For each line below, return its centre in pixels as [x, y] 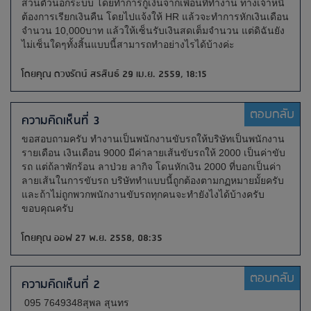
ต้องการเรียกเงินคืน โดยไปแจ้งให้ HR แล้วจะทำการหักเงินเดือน [155, 17]
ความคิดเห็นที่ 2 [61, 285]
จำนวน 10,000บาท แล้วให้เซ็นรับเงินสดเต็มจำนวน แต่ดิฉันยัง [153, 31]
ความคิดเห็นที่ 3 [61, 121]
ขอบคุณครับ [48, 208]
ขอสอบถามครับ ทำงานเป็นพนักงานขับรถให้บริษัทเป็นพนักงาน [153, 139]
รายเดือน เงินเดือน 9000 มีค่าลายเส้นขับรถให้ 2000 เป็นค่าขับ [153, 153]
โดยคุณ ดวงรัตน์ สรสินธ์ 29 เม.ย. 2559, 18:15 [114, 74]
